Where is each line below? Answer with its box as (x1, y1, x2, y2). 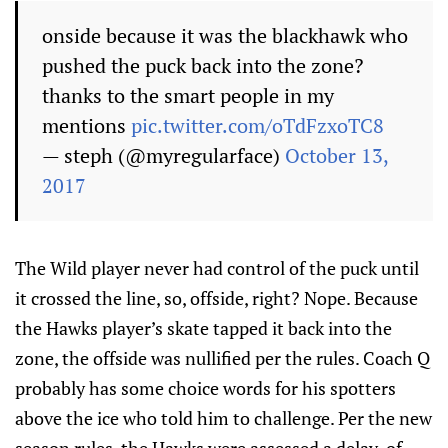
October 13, (285, 142, 388, 170)
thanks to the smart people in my (42, 82, 334, 110)
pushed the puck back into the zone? (42, 52, 363, 80)
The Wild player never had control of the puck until (15, 256, 419, 281)
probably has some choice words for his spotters (15, 376, 396, 401)
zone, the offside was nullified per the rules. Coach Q (15, 346, 430, 371)
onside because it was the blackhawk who (42, 22, 408, 50)
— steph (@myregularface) (42, 142, 285, 170)
